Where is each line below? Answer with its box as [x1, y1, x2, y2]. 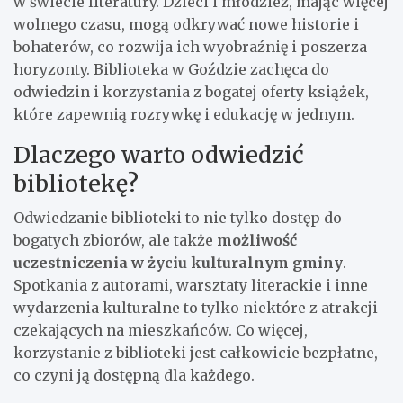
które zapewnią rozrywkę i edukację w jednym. [13, 104, 354, 123]
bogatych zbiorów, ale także [13, 230, 217, 249]
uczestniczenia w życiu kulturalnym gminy [13, 253, 343, 272]
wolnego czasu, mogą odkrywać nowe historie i [13, 14, 359, 33]
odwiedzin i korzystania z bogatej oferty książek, [13, 82, 369, 101]
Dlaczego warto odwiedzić [13, 139, 304, 169]
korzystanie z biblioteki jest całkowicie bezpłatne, [13, 343, 378, 362]
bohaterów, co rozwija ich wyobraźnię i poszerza [13, 37, 367, 56]
